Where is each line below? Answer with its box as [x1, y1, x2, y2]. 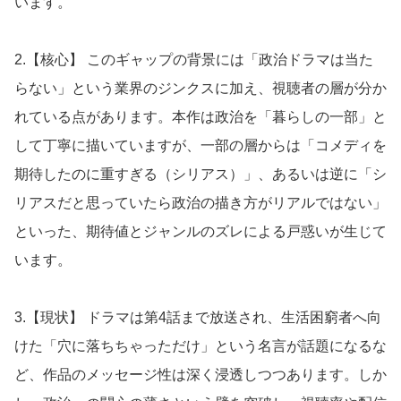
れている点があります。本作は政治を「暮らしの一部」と [14, 108, 387, 124]
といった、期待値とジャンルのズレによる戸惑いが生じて [14, 223, 387, 239]
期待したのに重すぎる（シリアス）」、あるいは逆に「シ [14, 166, 387, 182]
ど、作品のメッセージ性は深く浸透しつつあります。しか [14, 366, 387, 382]
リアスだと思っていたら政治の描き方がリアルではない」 [14, 194, 387, 210]
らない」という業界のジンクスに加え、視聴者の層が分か [14, 80, 387, 96]
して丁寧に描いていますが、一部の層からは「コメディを [14, 137, 387, 153]
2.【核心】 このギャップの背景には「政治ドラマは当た [14, 51, 373, 67]
